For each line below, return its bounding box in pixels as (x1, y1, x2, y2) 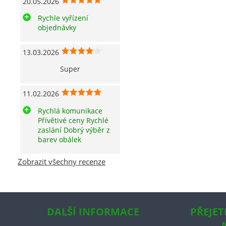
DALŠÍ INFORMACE (47, 204, 139, 218)
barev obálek (38, 134, 81, 144)
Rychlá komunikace (38, 105, 102, 116)
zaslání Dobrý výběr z (38, 125, 110, 135)
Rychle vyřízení (38, 13, 88, 23)
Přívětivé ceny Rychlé (38, 115, 108, 125)
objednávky (38, 22, 76, 32)
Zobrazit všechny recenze (18, 156, 105, 167)
